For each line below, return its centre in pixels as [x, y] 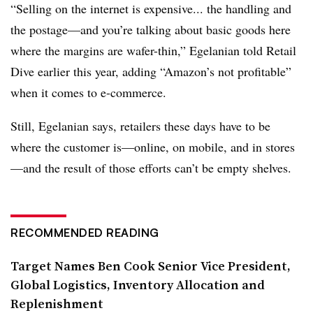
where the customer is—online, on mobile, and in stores [153, 147]
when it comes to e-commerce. [88, 92]
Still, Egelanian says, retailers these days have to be [140, 126]
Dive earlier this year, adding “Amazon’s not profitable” [151, 71]
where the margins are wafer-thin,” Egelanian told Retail [153, 50]
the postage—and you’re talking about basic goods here [151, 29]
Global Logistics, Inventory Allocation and [138, 285]
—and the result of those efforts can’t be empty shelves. [151, 168]
